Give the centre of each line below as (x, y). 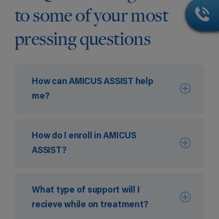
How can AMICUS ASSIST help (92, 82)
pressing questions (83, 38)
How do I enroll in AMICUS (84, 137)
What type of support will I (86, 191)
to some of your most (91, 15)
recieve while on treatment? (90, 206)
